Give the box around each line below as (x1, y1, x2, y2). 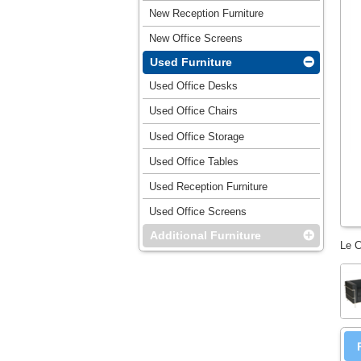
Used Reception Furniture (148, 180, 268, 193)
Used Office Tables (148, 155, 239, 168)
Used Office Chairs (148, 105, 238, 118)
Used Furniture (149, 56, 232, 69)
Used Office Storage (148, 130, 244, 143)
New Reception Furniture (148, 6, 263, 19)
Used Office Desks (148, 80, 238, 93)
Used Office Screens (148, 205, 247, 218)
